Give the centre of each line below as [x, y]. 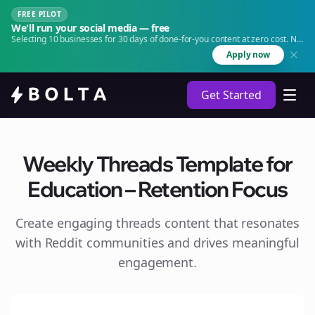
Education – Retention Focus [157, 189]
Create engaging [65, 223]
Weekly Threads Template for [157, 164]
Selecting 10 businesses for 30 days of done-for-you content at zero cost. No [156, 39]
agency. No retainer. [50, 50]
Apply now [248, 54]
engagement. [157, 262]
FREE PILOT [39, 14]
